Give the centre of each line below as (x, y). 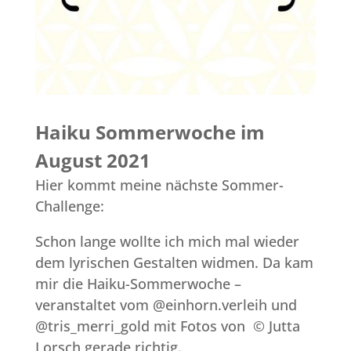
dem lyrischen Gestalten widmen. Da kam (174, 263)
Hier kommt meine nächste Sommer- (159, 185)
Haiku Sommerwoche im (150, 132)
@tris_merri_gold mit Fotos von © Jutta (167, 326)
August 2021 (92, 161)
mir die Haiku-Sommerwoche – (138, 284)
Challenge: (69, 206)
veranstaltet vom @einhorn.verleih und (166, 305)
